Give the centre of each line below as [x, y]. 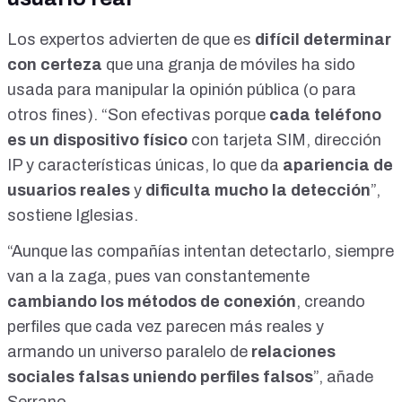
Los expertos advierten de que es [129, 40]
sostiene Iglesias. [74, 216]
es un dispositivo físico [97, 140]
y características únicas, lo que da [153, 166]
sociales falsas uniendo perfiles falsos [160, 377]
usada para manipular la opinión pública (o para [182, 90]
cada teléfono [323, 115]
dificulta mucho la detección [256, 191]
